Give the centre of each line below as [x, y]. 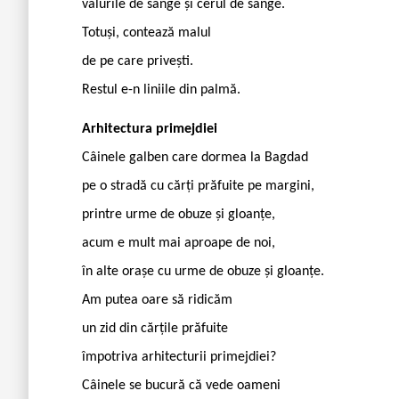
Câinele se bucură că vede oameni [181, 385]
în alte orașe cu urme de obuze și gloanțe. [203, 271]
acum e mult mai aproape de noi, [179, 243]
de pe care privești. [138, 61]
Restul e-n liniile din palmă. [161, 90]
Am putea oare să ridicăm [157, 300]
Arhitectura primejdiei [150, 129]
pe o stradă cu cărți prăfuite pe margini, [198, 186]
